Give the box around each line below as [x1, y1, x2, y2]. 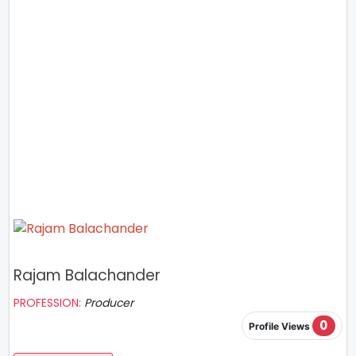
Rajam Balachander [14, 265, 161, 286]
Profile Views [248, 320, 312, 333]
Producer [84, 295, 133, 311]
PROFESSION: [14, 295, 84, 311]
